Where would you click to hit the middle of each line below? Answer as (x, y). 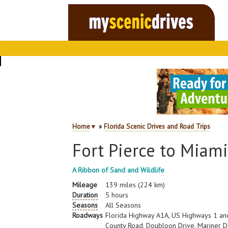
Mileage (85, 185)
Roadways (88, 215)
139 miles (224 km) (135, 185)
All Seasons (123, 205)
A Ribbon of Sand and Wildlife (119, 170)
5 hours (117, 195)
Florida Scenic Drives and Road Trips (157, 126)
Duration (85, 195)
